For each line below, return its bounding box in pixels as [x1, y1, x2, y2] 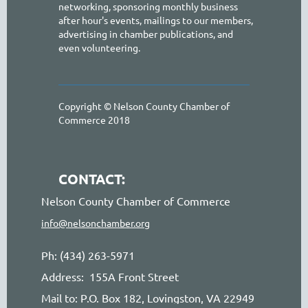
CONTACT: [58, 170, 125, 188]
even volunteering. [58, 41, 140, 54]
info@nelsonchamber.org [41, 217, 150, 230]
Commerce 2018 [58, 113, 130, 126]
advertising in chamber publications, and [58, 27, 233, 41]
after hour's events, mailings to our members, [58, 14, 253, 27]
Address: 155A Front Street [41, 269, 179, 284]
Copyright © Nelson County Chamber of [58, 100, 230, 113]
